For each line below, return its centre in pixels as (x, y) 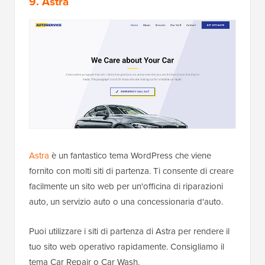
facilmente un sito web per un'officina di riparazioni (126, 187)
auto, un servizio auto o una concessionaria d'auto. (126, 202)
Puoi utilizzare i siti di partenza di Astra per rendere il (129, 232)
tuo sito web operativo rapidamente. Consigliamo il (127, 247)
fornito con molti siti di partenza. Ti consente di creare (131, 171)
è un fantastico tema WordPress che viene (130, 156)
